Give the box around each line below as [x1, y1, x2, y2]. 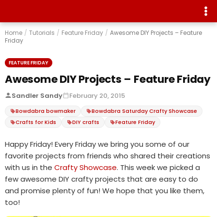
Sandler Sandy [12, 91, 62, 100]
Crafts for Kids [15, 118, 56, 126]
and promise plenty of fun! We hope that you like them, [5, 185, 204, 196]
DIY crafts [72, 118, 99, 126]
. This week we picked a [117, 162, 200, 172]
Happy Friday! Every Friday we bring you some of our [5, 139, 189, 149]
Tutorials [29, 28, 55, 37]
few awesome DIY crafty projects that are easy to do [5, 173, 198, 184]
